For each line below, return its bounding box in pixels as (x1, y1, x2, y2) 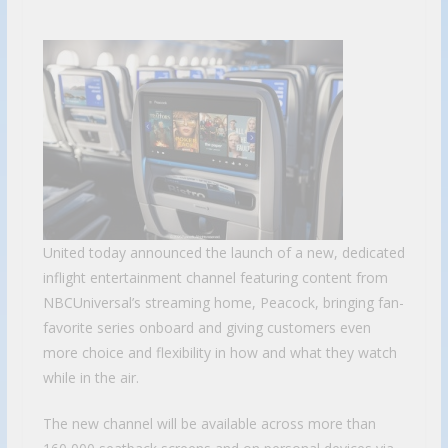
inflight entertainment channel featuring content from (42, 267, 388, 287)
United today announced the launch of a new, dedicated (42, 242, 405, 262)
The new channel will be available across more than (42, 413, 376, 433)
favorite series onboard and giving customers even (42, 317, 371, 337)
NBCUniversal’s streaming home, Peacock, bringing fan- (42, 292, 404, 312)
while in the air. (42, 367, 139, 387)
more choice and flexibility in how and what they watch (42, 342, 397, 362)
